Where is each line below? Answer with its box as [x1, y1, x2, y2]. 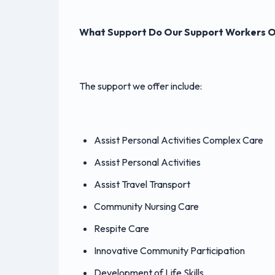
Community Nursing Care [94, 200, 199, 213]
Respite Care [94, 222, 149, 235]
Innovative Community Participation [94, 244, 245, 257]
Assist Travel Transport [94, 178, 190, 191]
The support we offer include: [79, 80, 204, 93]
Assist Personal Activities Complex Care [94, 134, 263, 147]
